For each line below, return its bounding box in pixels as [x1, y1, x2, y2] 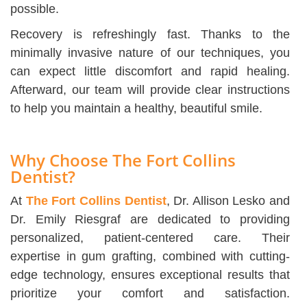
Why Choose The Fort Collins [10, 149, 236, 172]
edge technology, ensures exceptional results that [10, 268, 290, 282]
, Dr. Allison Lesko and [166, 194, 290, 208]
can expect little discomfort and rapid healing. [10, 64, 290, 79]
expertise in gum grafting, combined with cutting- [10, 249, 290, 264]
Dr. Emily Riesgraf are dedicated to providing [10, 212, 290, 227]
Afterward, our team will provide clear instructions [10, 83, 290, 97]
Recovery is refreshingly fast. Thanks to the [10, 27, 290, 42]
